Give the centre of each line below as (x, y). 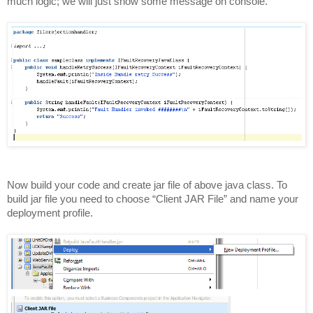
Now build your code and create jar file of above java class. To (147, 184)
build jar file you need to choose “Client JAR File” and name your (153, 198)
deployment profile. (50, 212)
